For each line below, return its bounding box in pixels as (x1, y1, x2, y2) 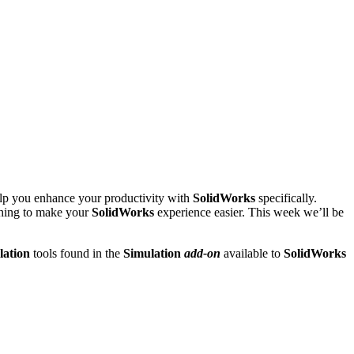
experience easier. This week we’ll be (154, 205, 344, 219)
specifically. (255, 190, 317, 205)
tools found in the (30, 246, 120, 260)
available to (220, 246, 284, 260)
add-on (184, 246, 220, 260)
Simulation (120, 246, 181, 260)
